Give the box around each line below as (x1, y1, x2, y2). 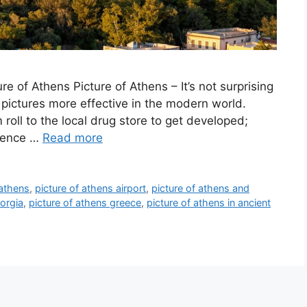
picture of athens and (151, 182, 250, 195)
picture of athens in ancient (147, 197, 271, 209)
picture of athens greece (29, 197, 141, 209)
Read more (42, 131, 103, 145)
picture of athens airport (35, 182, 147, 195)
